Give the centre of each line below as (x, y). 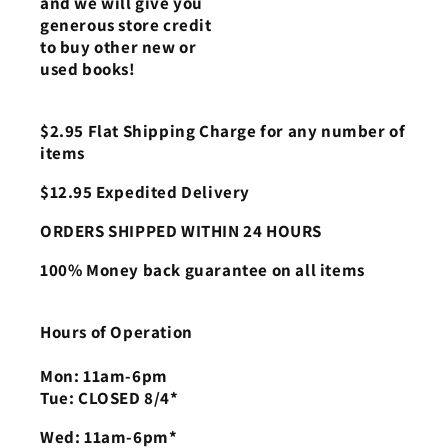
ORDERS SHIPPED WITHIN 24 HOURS (181, 231)
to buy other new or (118, 47)
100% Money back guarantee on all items (202, 270)
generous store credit (126, 25)
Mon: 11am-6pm (104, 376)
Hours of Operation (116, 332)
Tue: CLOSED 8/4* (109, 398)
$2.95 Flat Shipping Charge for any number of (223, 131)
